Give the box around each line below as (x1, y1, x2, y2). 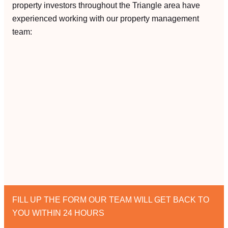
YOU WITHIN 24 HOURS (12, 209, 104, 218)
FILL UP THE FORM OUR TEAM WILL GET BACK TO (12, 195, 209, 205)
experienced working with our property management (12, 14, 199, 23)
